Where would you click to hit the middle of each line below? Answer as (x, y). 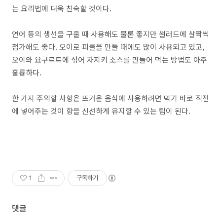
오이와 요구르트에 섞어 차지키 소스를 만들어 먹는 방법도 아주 (110, 59)
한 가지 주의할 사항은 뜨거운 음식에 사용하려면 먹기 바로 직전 (110, 98)
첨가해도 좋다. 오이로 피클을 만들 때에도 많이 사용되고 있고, (108, 47)
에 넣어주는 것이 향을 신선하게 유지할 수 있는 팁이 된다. (101, 111)
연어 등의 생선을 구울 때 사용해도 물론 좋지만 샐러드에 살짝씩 (110, 34)
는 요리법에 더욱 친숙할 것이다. (62, 8)
